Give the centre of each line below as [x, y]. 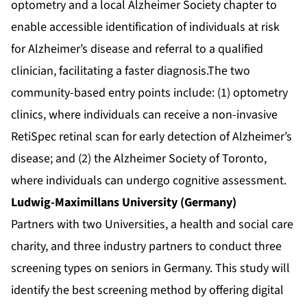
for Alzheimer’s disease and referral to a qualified [137, 49]
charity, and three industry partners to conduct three [146, 247]
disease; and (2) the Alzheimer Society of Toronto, [139, 159]
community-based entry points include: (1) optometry [149, 93]
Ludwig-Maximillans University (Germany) [124, 203]
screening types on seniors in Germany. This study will [150, 269]
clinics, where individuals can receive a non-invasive [144, 115]
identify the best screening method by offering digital [147, 291]
